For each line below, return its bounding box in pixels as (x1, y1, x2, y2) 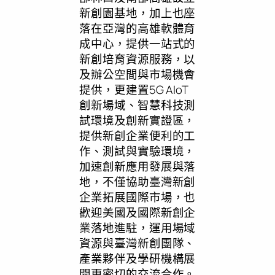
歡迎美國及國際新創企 (79, 204, 196, 220)
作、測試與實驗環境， (79, 143, 196, 159)
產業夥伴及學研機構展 (79, 250, 196, 266)
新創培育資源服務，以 (79, 51, 196, 67)
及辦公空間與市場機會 (79, 66, 196, 82)
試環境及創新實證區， (79, 112, 196, 128)
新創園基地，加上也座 (79, 5, 196, 21)
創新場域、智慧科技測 (79, 97, 196, 113)
